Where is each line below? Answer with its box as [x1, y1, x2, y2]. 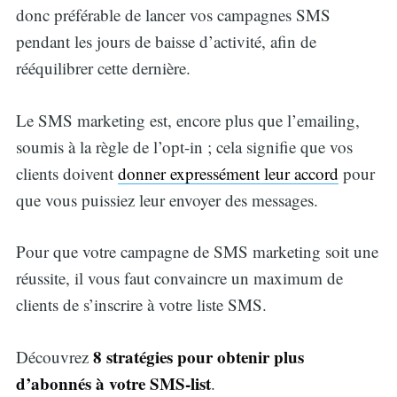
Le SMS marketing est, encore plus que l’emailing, [15, 108, 360, 131]
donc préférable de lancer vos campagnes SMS [15, 4, 331, 27]
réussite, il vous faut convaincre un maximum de [15, 267, 343, 290]
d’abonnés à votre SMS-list [15, 370, 211, 395]
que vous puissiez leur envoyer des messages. [15, 188, 318, 211]
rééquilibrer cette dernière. [15, 57, 191, 80]
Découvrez [15, 345, 93, 368]
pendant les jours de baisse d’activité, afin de [15, 30, 316, 53]
